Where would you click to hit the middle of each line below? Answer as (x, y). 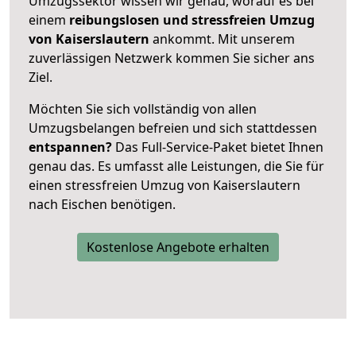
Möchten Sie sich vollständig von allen (143, 108)
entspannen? (70, 147)
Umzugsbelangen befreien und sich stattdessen (173, 128)
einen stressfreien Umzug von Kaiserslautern (164, 185)
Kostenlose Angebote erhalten (178, 247)
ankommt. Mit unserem (224, 39)
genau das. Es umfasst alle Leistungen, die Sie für (176, 166)
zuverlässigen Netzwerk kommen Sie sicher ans (172, 58)
